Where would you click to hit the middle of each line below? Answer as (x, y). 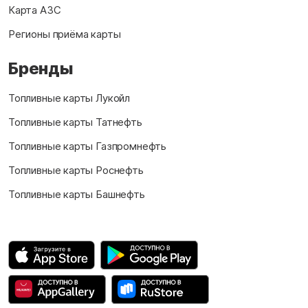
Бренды (41, 69)
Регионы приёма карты (65, 34)
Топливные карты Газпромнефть (87, 146)
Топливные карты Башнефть (77, 195)
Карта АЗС (35, 10)
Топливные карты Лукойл (69, 98)
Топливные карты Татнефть (75, 122)
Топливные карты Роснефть (76, 170)
